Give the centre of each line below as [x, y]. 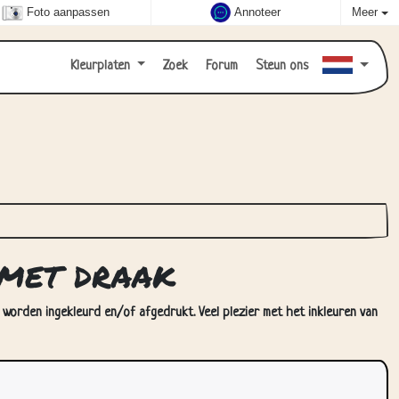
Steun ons [281, 66]
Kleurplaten [102, 66]
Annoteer [258, 12]
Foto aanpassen [69, 12]
